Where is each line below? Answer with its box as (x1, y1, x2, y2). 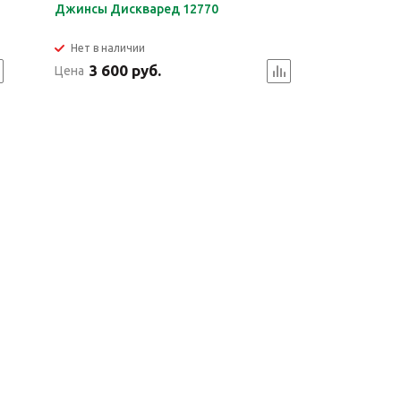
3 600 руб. (89, 62, 162, 79)
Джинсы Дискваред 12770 (55, 2, 219, 16)
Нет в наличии (71, 42, 146, 54)
